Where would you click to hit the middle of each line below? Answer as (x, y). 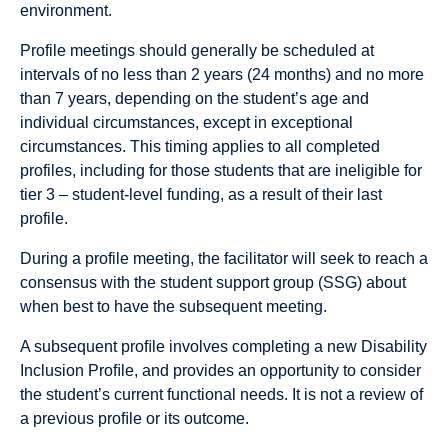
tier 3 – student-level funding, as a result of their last (201, 194)
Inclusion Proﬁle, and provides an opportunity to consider (220, 370)
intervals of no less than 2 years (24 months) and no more (222, 74)
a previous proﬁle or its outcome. (134, 418)
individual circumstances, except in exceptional (186, 122)
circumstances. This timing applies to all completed (200, 146)
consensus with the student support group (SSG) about (213, 282)
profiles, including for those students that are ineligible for (221, 170)
